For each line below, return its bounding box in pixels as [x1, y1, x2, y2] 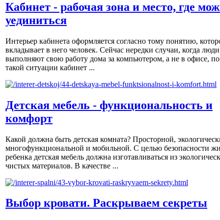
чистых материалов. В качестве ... [5, 161, 118, 170]
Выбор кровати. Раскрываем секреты [5, 196, 207, 210]
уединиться [5, 13, 67, 27]
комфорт [5, 111, 53, 125]
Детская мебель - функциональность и [5, 98, 213, 111]
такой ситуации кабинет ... [5, 63, 95, 72]
